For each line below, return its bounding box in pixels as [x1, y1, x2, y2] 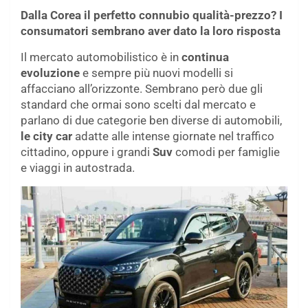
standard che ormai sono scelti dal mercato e [21, 97, 256, 111]
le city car [21, 129, 72, 143]
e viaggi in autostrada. [21, 160, 135, 175]
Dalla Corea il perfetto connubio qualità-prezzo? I [21, 8, 283, 22]
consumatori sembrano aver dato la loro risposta [21, 23, 280, 38]
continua [181, 49, 229, 64]
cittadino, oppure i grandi [21, 144, 153, 159]
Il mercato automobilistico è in [21, 49, 181, 64]
